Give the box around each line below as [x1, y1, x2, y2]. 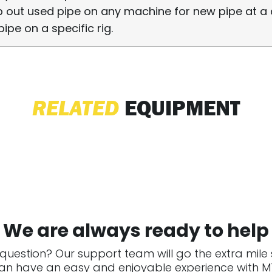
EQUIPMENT [119, 95, 240, 120]
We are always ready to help [3, 217, 269, 243]
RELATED [32, 95, 119, 120]
